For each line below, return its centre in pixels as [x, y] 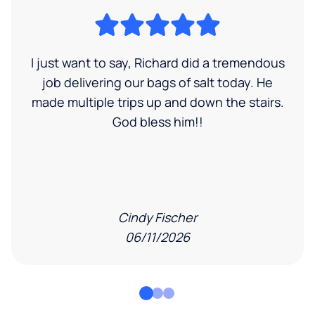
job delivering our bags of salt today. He [157, 83]
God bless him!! [157, 122]
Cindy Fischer [157, 218]
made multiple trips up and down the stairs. [157, 102]
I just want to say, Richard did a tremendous [157, 63]
